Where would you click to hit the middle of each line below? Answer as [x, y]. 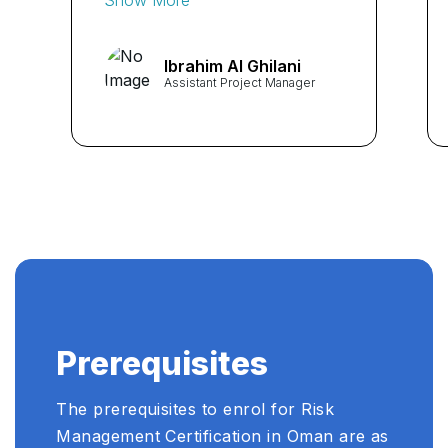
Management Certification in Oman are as [222, 435]
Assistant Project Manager [239, 83]
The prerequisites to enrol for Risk [195, 408]
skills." [129, 51]
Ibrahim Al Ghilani [232, 66]
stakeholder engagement [203, 24]
